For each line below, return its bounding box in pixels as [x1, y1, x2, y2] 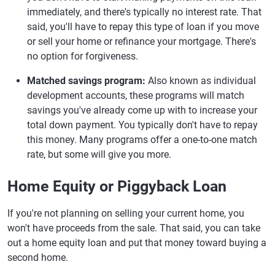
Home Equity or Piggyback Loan [7, 177, 227, 195]
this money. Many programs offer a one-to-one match [27, 134, 257, 145]
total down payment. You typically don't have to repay [27, 119, 258, 131]
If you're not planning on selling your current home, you [7, 207, 244, 219]
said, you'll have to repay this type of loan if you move [27, 21, 259, 33]
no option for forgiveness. [27, 50, 138, 62]
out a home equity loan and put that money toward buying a [7, 237, 266, 249]
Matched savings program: [27, 75, 148, 87]
